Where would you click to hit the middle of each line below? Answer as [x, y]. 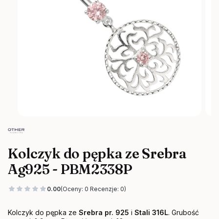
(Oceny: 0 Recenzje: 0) [93, 189]
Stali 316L [151, 212]
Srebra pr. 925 [104, 212]
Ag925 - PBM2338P [70, 169]
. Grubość [184, 212]
